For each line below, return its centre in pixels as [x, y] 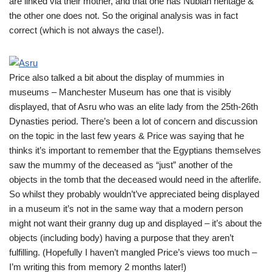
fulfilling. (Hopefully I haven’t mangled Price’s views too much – [133, 252]
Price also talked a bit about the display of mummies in [117, 77]
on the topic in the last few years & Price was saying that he [127, 136]
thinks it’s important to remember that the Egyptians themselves [135, 150]
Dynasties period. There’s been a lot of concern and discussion [133, 121]
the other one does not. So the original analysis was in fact [124, 15]
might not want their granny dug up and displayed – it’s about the [135, 223]
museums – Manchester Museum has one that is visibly [120, 92]
